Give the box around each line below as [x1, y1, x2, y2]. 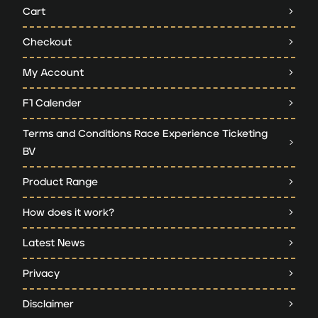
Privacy [23, 268, 60, 279]
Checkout [23, 36, 72, 48]
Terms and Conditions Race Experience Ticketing [23, 128, 268, 139]
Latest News [23, 237, 84, 248]
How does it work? [23, 207, 114, 218]
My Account [23, 67, 84, 78]
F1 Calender [23, 97, 82, 109]
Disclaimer [23, 298, 74, 309]
